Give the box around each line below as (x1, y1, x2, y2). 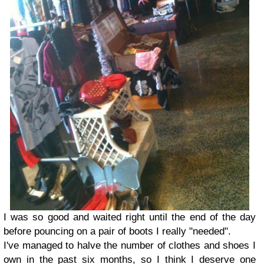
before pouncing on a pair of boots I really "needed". (4, 225, 231, 237)
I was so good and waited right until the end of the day (4, 211, 256, 223)
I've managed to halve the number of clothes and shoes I (4, 239, 256, 251)
